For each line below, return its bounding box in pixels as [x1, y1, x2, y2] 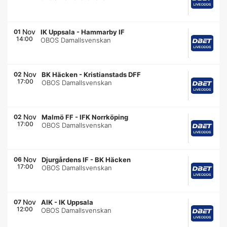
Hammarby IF [81, 28, 125, 36]
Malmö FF [42, 113, 74, 121]
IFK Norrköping [80, 113, 129, 121]
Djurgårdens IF [42, 156, 89, 164]
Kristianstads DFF [84, 70, 141, 79]
